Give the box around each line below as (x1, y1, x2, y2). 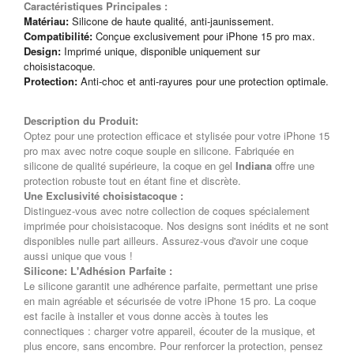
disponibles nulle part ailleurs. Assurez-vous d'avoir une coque (24, 233, 308, 248)
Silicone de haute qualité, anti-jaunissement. (69, 13, 274, 28)
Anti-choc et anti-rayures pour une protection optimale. (77, 73, 329, 88)
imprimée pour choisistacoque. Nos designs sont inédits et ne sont (24, 218, 329, 233)
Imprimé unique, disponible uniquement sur (61, 43, 260, 58)
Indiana (235, 158, 275, 173)
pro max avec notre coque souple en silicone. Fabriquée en (24, 143, 294, 158)
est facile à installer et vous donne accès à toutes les (24, 308, 269, 323)
